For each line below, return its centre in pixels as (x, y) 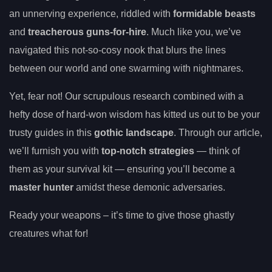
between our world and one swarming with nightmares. (126, 69)
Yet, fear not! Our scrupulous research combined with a (126, 97)
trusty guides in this (52, 133)
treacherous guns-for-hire (87, 32)
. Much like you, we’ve (194, 32)
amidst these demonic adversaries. (149, 188)
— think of (217, 151)
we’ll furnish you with (55, 151)
